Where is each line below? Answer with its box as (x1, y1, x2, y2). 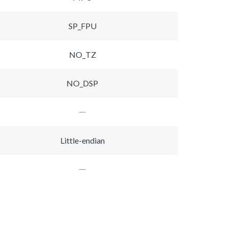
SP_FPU (68, 20, 97, 31)
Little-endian (60, 135, 105, 145)
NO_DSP (66, 78, 98, 88)
